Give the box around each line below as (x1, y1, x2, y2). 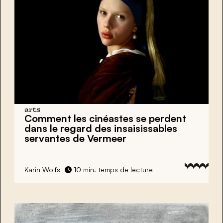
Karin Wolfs (24, 165, 60, 174)
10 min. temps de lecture (72, 165, 153, 174)
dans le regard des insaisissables (24, 122, 177, 135)
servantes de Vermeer (24, 132, 126, 145)
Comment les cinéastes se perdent (24, 112, 186, 125)
